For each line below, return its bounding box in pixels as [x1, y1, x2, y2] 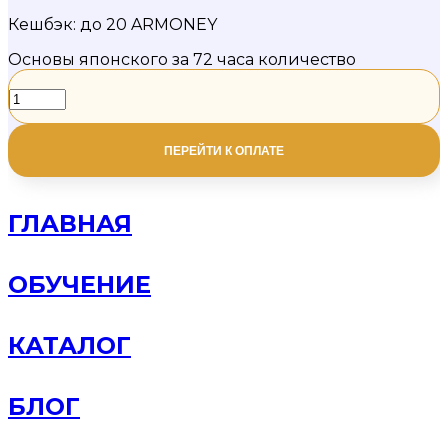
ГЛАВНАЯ [8, 208, 132, 238]
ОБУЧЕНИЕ [8, 269, 151, 299]
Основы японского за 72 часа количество [8, 50, 356, 69]
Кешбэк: [8, 15, 76, 34]
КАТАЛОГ [8, 330, 131, 360]
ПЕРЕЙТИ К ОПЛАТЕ [164, 143, 284, 158]
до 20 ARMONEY [76, 15, 217, 34]
